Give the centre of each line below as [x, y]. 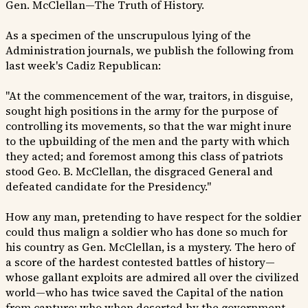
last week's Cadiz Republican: [83, 66]
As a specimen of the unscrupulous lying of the [128, 35]
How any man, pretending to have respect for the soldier [153, 217]
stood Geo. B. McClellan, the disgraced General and [139, 172]
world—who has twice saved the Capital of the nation [144, 293]
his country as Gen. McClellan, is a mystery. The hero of [150, 247]
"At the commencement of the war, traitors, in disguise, [149, 96]
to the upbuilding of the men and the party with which [147, 141]
